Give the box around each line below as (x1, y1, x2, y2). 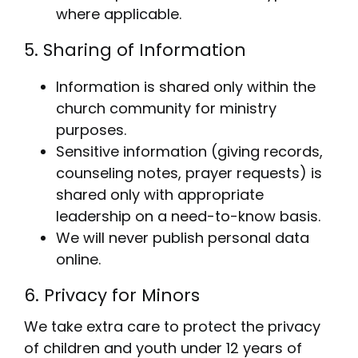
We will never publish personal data (55, 228, 309, 249)
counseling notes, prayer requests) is (55, 163, 322, 184)
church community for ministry (55, 98, 276, 119)
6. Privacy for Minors (23, 283, 200, 308)
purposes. (55, 120, 126, 141)
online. (55, 249, 101, 270)
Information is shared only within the (55, 77, 316, 97)
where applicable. (55, 4, 181, 25)
